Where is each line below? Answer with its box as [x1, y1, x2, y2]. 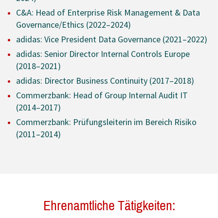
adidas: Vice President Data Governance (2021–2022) [16, 34, 207, 45]
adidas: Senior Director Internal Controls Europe [16, 48, 190, 60]
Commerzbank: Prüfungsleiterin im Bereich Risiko [16, 116, 197, 128]
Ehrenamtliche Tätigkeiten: [43, 198, 175, 214]
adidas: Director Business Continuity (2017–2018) [16, 75, 194, 87]
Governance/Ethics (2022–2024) [16, 19, 131, 31]
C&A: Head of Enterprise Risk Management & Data [16, 7, 200, 18]
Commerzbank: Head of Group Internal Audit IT [16, 90, 188, 101]
